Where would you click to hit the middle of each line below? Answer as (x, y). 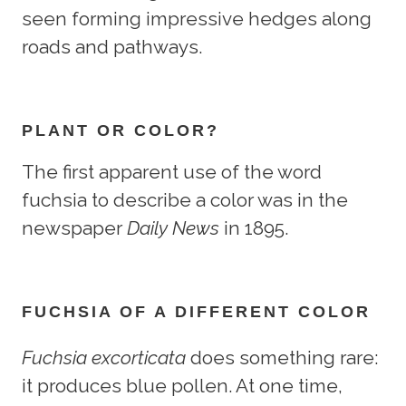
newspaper (74, 228)
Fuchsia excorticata (104, 358)
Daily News (173, 228)
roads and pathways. (112, 47)
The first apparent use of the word (172, 172)
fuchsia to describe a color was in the (185, 200)
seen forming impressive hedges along (197, 19)
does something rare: (282, 358)
